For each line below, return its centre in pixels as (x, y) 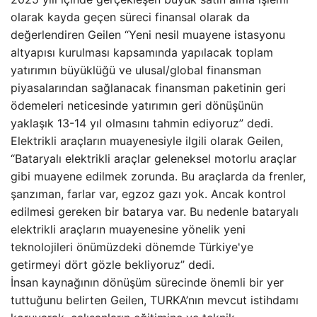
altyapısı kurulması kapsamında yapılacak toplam (142, 52)
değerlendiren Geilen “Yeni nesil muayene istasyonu (148, 35)
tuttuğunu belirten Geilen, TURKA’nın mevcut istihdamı (155, 300)
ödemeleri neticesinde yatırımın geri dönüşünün (137, 105)
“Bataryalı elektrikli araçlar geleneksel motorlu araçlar (154, 158)
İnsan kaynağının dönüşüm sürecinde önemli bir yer (147, 282)
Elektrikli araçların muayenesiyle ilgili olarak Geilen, (147, 141)
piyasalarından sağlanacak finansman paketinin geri (148, 88)
